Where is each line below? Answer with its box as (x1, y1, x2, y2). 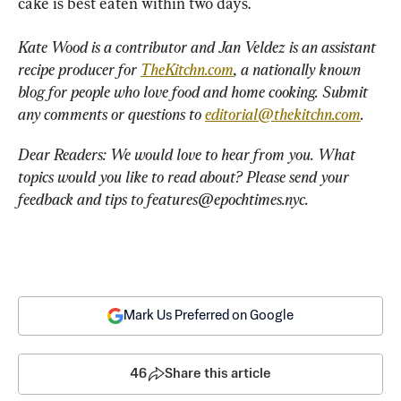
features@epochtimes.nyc (147, 190, 305, 209)
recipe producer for (18, 60, 141, 79)
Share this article (165, 367, 271, 380)
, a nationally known (234, 60, 364, 79)
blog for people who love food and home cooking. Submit (18, 82, 371, 101)
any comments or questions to (18, 105, 205, 124)
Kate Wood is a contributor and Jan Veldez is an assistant (18, 38, 380, 56)
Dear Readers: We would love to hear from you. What (18, 145, 359, 164)
